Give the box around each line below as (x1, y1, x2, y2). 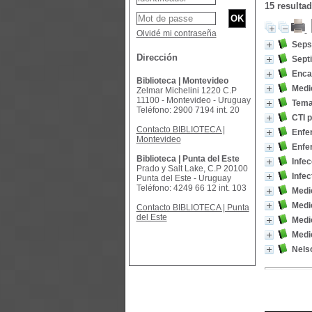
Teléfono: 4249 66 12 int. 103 (136, 183, 247, 193)
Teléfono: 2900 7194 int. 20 (136, 105, 240, 115)
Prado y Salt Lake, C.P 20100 (136, 164, 248, 173)
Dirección (136, 52, 178, 63)
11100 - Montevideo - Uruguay (136, 95, 251, 105)
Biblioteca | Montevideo (136, 76, 228, 86)
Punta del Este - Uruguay (136, 173, 231, 183)
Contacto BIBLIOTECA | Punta (136, 203, 249, 212)
